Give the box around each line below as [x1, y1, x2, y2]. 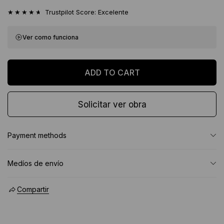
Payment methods [7, 130, 66, 139]
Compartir [16, 184, 49, 193]
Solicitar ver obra [77, 99, 146, 109]
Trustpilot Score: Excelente [45, 7, 128, 16]
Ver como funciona [22, 33, 78, 41]
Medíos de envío [7, 158, 63, 167]
